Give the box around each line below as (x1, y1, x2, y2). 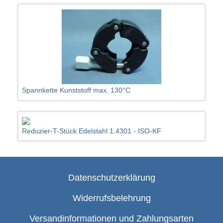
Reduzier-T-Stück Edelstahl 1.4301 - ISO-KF (22, 126, 162, 135)
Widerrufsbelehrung (72, 193, 151, 203)
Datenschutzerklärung (68, 172, 155, 183)
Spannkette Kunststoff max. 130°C (22, 86, 131, 94)
